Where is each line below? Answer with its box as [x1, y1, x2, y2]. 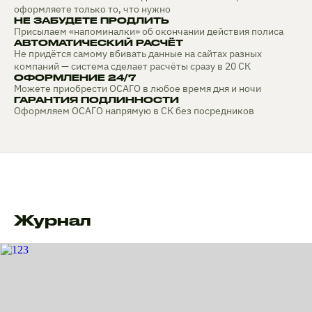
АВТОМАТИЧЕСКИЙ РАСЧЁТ [14, 38, 183, 48]
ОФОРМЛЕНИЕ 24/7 [14, 72, 136, 83]
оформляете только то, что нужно [14, 3, 171, 16]
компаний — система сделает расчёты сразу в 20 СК [14, 60, 251, 73]
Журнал [14, 212, 91, 229]
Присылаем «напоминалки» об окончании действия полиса [14, 25, 283, 38]
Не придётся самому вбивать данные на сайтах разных [14, 47, 262, 61]
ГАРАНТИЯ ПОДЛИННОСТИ [14, 95, 179, 105]
